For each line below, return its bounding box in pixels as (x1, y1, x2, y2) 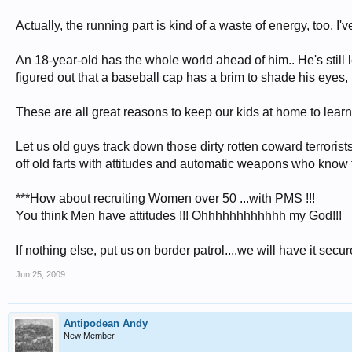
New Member (64, 331, 115, 340)
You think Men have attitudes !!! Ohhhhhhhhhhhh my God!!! (16, 209, 342, 222)
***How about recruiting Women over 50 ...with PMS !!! (16, 192, 315, 205)
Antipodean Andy (64, 317, 148, 329)
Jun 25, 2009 (16, 269, 65, 279)
